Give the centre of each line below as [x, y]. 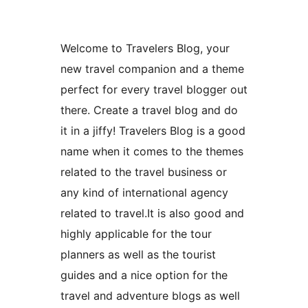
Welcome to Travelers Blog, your [145, 48]
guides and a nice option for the [144, 275]
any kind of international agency [144, 193]
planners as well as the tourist [138, 255]
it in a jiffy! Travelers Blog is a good [153, 131]
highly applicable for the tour [136, 234]
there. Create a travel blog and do [149, 110]
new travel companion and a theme [152, 69]
